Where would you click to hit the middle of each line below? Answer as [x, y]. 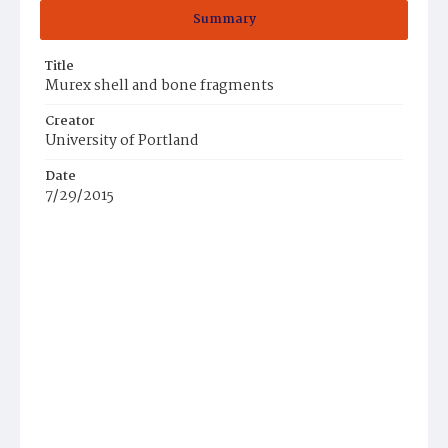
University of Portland [122, 141]
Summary [224, 19]
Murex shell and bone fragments [159, 86]
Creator [70, 121]
